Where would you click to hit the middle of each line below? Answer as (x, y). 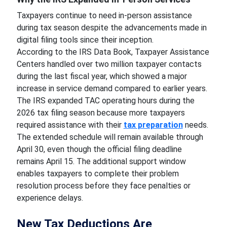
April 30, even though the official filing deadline (99, 149)
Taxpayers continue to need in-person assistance (104, 15)
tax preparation (153, 125)
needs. (196, 125)
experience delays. (50, 198)
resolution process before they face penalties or (103, 186)
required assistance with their (70, 125)
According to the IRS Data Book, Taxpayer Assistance (113, 52)
